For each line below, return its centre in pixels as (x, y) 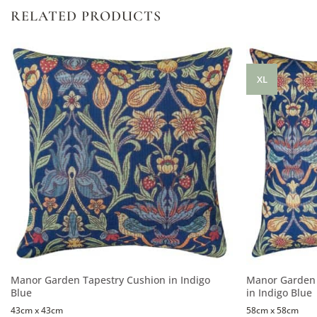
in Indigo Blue (279, 293)
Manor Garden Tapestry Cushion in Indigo (110, 280)
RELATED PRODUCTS (86, 17)
